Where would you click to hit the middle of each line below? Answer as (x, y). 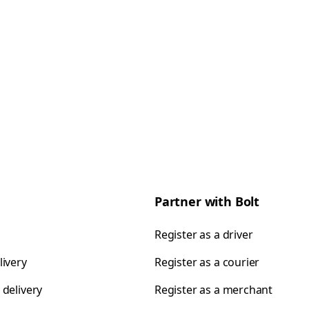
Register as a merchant (214, 290)
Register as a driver (204, 235)
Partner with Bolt (207, 201)
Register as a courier (207, 262)
